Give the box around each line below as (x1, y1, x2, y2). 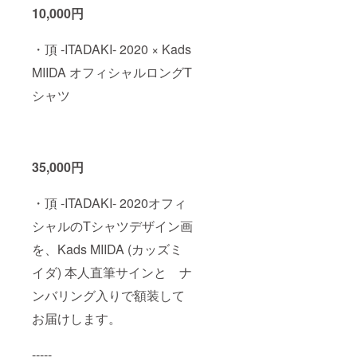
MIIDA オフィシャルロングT (32, 63, 192, 82)
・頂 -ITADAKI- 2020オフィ (32, 194, 186, 213)
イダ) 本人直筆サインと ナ (32, 263, 192, 282)
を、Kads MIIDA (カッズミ (32, 240, 182, 259)
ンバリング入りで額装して (32, 286, 185, 305)
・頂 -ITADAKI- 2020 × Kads (32, 40, 191, 59)
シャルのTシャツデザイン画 (32, 217, 193, 236)
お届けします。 (32, 309, 121, 328)
